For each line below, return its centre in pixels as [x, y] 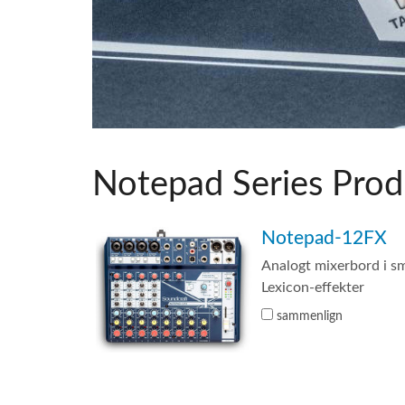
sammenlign [308, 316]
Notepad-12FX [325, 238]
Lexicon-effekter [313, 287]
